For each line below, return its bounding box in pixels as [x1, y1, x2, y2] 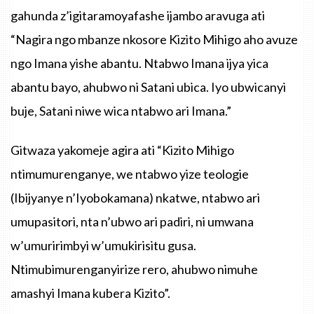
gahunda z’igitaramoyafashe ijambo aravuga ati [11, 7, 265, 23]
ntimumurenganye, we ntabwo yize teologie [11, 165, 249, 182]
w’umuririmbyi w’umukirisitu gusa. [11, 237, 196, 253]
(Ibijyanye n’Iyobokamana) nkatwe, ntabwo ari [11, 189, 260, 205]
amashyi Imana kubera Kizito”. [11, 285, 170, 301]
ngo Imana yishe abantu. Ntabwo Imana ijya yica [11, 55, 268, 71]
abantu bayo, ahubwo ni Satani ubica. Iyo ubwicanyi [11, 78, 286, 95]
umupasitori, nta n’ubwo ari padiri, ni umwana [11, 213, 254, 229]
